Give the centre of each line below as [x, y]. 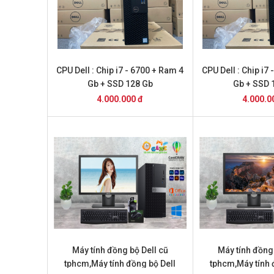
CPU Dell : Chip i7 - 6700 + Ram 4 [120, 70]
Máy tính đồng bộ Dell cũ [120, 250]
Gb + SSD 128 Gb [120, 84]
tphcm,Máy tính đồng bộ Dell [120, 264]
